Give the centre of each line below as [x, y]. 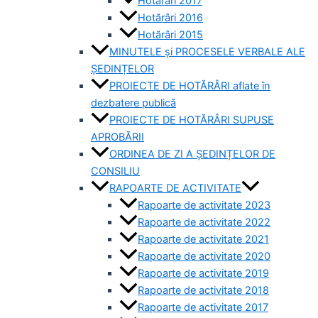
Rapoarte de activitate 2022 [204, 223]
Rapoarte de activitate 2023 [204, 205]
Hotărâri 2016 [170, 18]
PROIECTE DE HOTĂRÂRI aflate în [190, 86]
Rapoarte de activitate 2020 [204, 257]
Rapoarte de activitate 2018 [203, 291]
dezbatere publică [133, 103]
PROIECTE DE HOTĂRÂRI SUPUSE [192, 120]
